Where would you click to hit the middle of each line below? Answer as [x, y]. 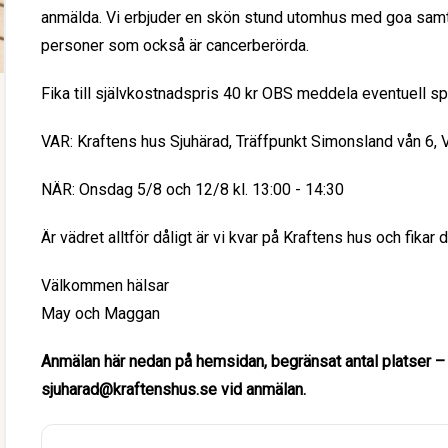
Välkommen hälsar [105, 285]
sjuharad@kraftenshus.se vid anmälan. [174, 389]
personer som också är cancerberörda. [175, 45]
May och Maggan [101, 313]
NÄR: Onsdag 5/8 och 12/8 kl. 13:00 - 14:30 [193, 189]
